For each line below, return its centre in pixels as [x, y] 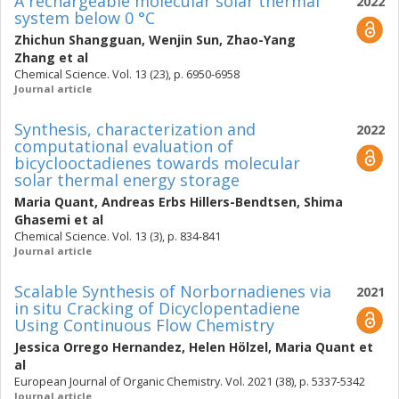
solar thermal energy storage [127, 180]
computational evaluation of [124, 146]
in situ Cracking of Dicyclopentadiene [157, 308]
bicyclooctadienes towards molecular [157, 163]
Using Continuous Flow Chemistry [144, 325]
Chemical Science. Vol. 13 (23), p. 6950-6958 [127, 74]
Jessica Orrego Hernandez [98, 347]
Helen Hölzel [228, 347]
